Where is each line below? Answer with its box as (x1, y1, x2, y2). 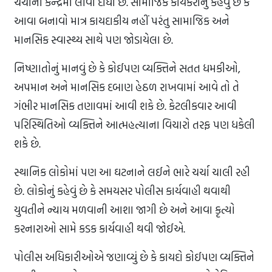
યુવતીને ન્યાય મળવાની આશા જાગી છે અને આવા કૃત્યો (14, 202, 235, 219)
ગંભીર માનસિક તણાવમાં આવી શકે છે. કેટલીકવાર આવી (14, 98, 237, 115)
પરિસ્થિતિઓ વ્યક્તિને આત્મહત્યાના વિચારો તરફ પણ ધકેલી (14, 117, 255, 134)
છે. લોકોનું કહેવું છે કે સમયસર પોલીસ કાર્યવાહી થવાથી (14, 183, 231, 200)
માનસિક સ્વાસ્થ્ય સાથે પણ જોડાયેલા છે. (14, 32, 173, 49)
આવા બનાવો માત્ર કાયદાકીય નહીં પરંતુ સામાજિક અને (14, 13, 229, 30)
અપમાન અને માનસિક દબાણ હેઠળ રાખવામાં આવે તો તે (14, 79, 239, 96)
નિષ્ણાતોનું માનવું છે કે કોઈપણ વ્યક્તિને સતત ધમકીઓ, (14, 60, 240, 77)
